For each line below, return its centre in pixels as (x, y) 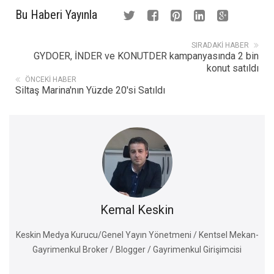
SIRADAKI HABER (220, 45)
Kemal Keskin (137, 209)
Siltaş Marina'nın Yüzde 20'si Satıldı (90, 90)
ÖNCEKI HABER (51, 79)
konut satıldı (233, 68)
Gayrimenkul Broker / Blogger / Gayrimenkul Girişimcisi (137, 249)
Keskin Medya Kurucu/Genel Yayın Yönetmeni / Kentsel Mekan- (137, 235)
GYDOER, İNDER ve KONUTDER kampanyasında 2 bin (146, 56)
